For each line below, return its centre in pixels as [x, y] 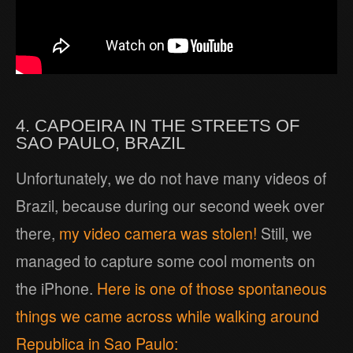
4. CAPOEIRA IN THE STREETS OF [158, 126]
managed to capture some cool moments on [165, 261]
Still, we [284, 234]
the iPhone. [56, 289]
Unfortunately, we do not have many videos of [171, 178]
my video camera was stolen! [158, 234]
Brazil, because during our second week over [170, 206]
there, [37, 234]
